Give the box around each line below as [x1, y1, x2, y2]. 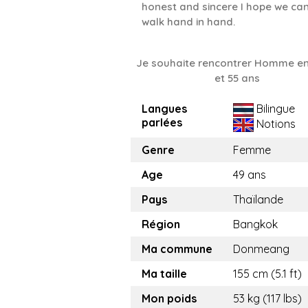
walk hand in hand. [142, 15, 235, 28]
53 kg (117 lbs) [233, 291, 302, 305]
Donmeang [233, 242, 289, 256]
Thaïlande [233, 192, 283, 206]
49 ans [233, 168, 266, 181]
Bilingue [254, 102, 295, 115]
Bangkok [233, 217, 278, 231]
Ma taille [142, 267, 187, 280]
